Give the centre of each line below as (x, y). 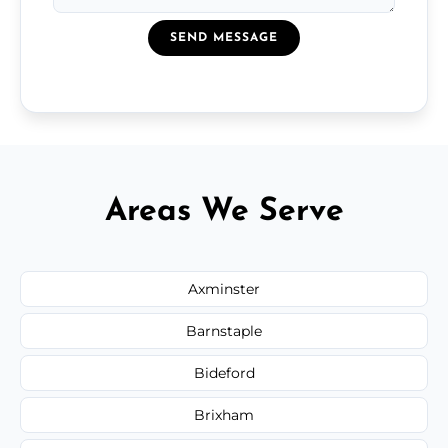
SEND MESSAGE (224, 37)
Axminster (224, 288)
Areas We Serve (224, 211)
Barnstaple (224, 330)
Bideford (224, 372)
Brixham (224, 414)
